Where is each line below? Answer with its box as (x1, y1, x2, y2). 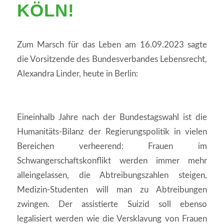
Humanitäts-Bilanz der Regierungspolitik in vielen (16, 127, 207, 136)
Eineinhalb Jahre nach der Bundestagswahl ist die (16, 113, 207, 122)
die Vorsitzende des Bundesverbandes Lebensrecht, (16, 55, 207, 64)
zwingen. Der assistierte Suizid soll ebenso (16, 200, 207, 209)
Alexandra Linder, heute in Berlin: (16, 69, 138, 78)
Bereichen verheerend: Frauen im (16, 142, 207, 151)
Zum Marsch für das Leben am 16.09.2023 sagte (16, 40, 207, 49)
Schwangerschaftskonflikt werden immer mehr (16, 156, 207, 165)
